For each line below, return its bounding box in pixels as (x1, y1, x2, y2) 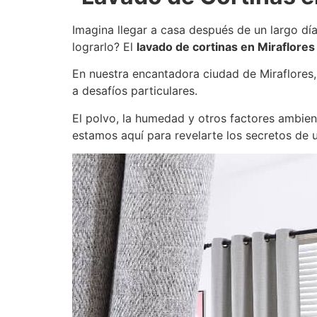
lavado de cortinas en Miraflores (137, 39, 315, 54)
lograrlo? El (72, 39, 137, 54)
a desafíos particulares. (72, 83, 197, 98)
